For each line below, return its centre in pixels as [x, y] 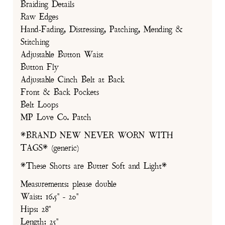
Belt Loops [40, 105]
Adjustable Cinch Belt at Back [73, 80]
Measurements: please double [70, 184]
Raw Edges [40, 17]
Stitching [35, 42]
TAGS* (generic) [50, 148]
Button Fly [40, 67]
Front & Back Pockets [61, 92]
